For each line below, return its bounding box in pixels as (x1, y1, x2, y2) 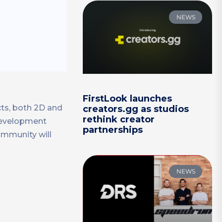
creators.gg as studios (83, 103, 189, 114)
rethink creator (83, 113, 155, 125)
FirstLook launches (83, 93, 172, 104)
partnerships (83, 124, 143, 135)
